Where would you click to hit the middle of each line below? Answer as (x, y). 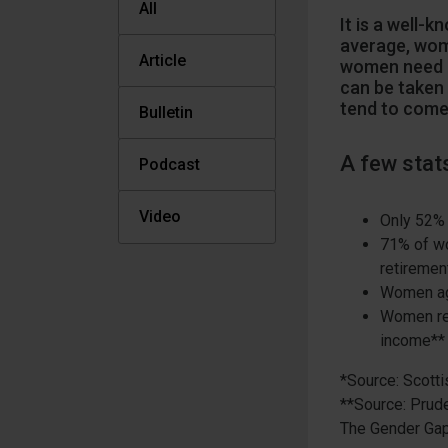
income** (412, 340)
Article (162, 60)
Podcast (169, 164)
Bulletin (166, 112)
